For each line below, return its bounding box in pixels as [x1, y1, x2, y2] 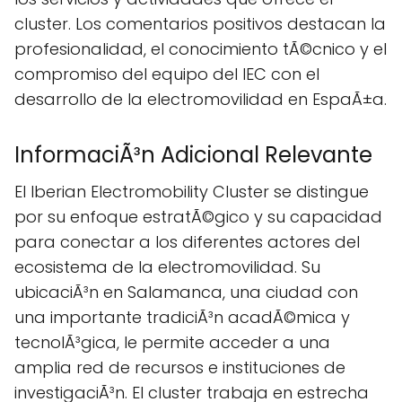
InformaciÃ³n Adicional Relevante [14, 140, 372, 170]
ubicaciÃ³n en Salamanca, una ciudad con [14, 281, 358, 303]
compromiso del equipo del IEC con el [14, 63, 319, 85]
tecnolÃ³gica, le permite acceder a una [14, 331, 330, 354]
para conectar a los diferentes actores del [14, 231, 360, 253]
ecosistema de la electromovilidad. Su [14, 256, 320, 278]
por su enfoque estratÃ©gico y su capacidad [14, 205, 382, 228]
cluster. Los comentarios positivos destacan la [14, 13, 386, 35]
